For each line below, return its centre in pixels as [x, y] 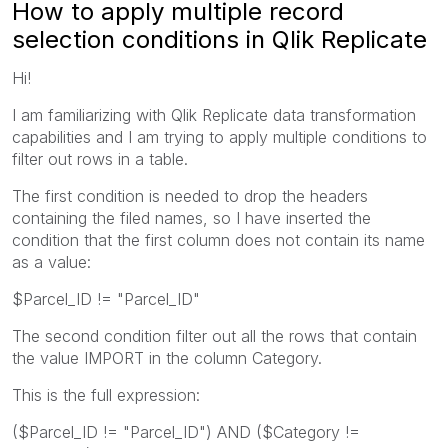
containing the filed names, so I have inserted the [191, 217]
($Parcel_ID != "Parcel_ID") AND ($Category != [186, 431]
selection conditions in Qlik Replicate [219, 39]
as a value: [51, 261]
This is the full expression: [106, 394]
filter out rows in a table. [100, 158]
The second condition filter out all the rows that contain [214, 335]
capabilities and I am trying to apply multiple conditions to [219, 136]
